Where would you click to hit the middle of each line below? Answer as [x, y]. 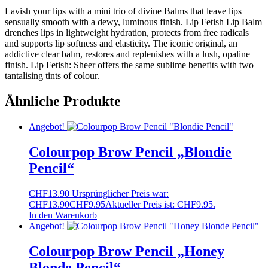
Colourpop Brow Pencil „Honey [127, 251]
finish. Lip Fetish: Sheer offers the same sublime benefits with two [129, 65]
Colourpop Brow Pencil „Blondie [130, 152]
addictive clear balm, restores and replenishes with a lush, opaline [127, 54]
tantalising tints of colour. [52, 76]
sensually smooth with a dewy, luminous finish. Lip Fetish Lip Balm [133, 22]
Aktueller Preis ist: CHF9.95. [160, 204]
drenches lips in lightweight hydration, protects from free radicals [127, 33]
